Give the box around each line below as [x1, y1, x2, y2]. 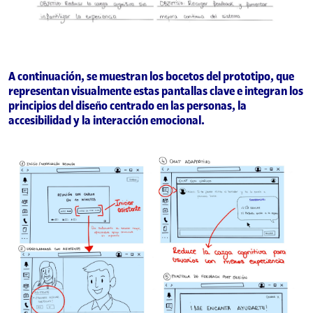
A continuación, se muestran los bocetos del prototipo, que [8, 68, 294, 84]
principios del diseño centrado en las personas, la [8, 97, 247, 113]
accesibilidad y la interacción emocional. [8, 112, 205, 128]
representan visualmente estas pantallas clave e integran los [8, 82, 303, 99]
